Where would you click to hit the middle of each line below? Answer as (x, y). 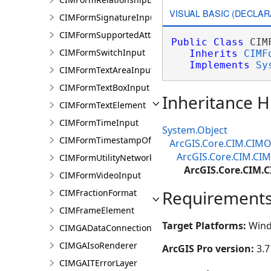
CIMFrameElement (97, 210)
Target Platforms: (205, 226)
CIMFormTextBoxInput (104, 87)
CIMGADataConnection (106, 228)
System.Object (195, 130)
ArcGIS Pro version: (209, 249)
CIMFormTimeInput (99, 122)
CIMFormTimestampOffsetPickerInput (136, 140)
